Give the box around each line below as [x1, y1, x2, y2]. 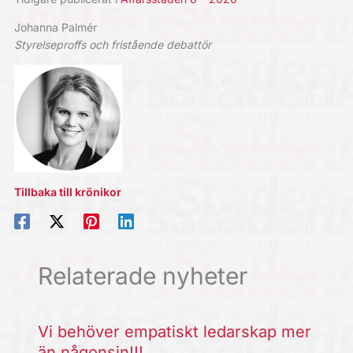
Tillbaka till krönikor [13, 185, 121, 199]
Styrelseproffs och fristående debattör [13, 38, 211, 51]
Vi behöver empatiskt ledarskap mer [37, 322, 311, 342]
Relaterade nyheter [37, 262, 247, 291]
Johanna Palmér [13, 20, 97, 34]
